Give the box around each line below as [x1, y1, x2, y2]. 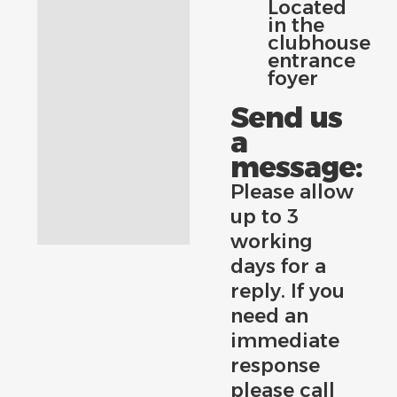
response [230, 354, 321, 378]
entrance [268, 49, 356, 73]
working [230, 230, 313, 253]
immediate [230, 329, 340, 353]
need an [230, 304, 309, 328]
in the [268, 13, 325, 37]
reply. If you [230, 279, 346, 303]
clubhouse [268, 31, 371, 55]
